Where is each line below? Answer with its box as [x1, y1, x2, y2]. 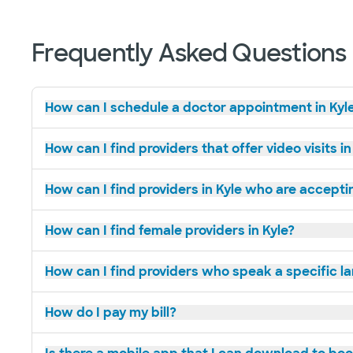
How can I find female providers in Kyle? [45, 222, 295, 240]
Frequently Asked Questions [32, 38, 347, 69]
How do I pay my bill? [45, 304, 176, 321]
